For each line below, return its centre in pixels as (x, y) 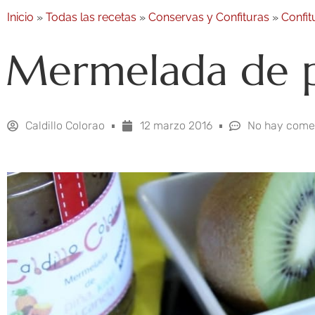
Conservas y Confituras (209, 18)
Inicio (20, 18)
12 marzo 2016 (176, 126)
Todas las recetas (91, 18)
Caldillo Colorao (65, 126)
